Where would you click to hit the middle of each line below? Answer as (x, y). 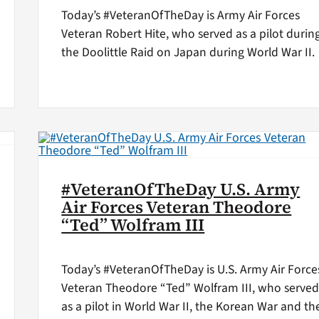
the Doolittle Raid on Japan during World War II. (188, 52)
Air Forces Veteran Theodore (177, 207)
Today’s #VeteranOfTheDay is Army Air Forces (181, 15)
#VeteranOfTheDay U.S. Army (181, 189)
